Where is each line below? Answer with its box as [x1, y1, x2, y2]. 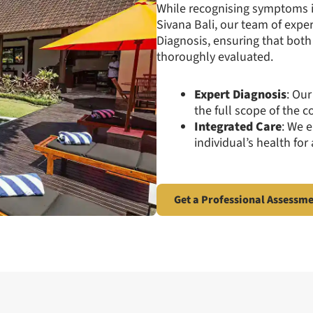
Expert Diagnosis [194, 86, 286, 103]
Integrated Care [194, 118, 282, 136]
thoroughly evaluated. [156, 48, 273, 66]
